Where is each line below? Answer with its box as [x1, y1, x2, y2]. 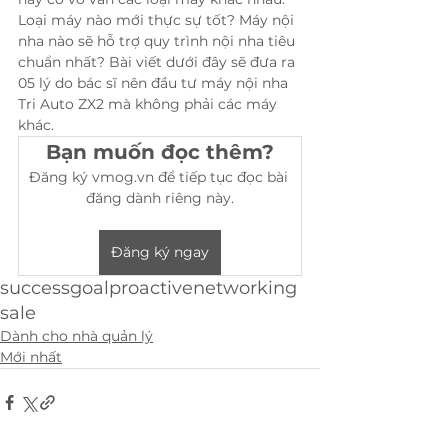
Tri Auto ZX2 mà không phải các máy [18, 95, 281, 113]
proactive [109, 277, 193, 299]
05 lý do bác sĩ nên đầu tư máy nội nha [18, 74, 292, 92]
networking [193, 277, 297, 299]
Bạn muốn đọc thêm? [46, 140, 274, 164]
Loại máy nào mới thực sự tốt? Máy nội [18, 11, 298, 29]
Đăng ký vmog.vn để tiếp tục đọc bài [28, 168, 292, 186]
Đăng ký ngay [111, 243, 209, 261]
